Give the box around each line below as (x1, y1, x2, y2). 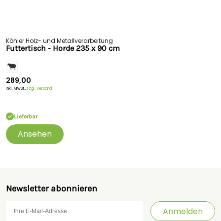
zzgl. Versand (26, 86, 52, 91)
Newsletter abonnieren (6, 183, 97, 194)
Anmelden (163, 205, 203, 217)
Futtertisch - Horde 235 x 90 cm (6, 43, 120, 53)
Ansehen (18, 128, 52, 140)
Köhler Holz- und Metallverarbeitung (6, 37, 113, 45)
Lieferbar (14, 113, 37, 120)
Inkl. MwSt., (6, 86, 26, 91)
